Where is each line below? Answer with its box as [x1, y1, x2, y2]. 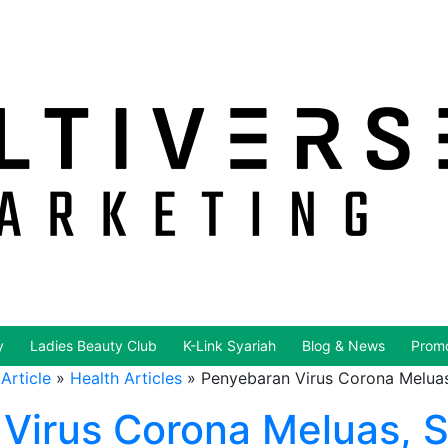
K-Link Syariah [182, 337, 276, 354]
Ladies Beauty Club [29, 337, 157, 354]
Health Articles [70, 368, 182, 388]
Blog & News [301, 337, 385, 354]
